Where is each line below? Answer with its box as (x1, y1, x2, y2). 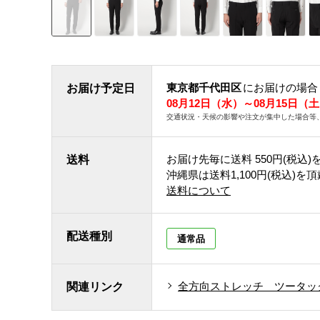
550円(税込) (255, 153, 311, 165)
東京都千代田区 (166, 81, 241, 94)
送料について (166, 184, 231, 196)
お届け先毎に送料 (166, 153, 252, 165)
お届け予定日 (66, 82, 135, 94)
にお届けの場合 (243, 81, 318, 94)
